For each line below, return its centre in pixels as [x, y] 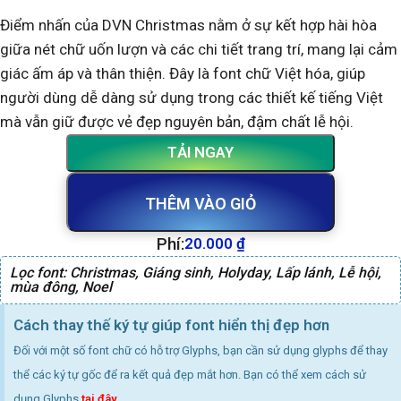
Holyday [243, 272]
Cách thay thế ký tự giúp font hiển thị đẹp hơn [171, 324]
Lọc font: [40, 272]
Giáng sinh [176, 272]
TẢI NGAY [200, 153]
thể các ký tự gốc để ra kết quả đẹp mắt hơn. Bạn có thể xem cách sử [190, 374]
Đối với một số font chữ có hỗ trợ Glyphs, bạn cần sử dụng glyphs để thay [200, 350]
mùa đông [43, 286]
